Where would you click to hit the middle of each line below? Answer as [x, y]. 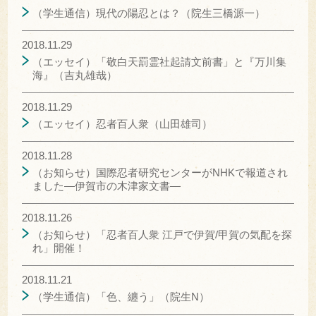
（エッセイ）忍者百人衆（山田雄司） [123, 123]
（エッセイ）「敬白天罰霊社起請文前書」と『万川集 [160, 61]
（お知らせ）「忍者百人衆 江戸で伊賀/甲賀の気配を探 [163, 234]
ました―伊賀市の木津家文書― [107, 186]
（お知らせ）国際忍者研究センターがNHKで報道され [160, 172]
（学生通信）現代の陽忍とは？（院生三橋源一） [149, 13]
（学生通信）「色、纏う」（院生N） [121, 296]
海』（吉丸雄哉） [75, 75]
